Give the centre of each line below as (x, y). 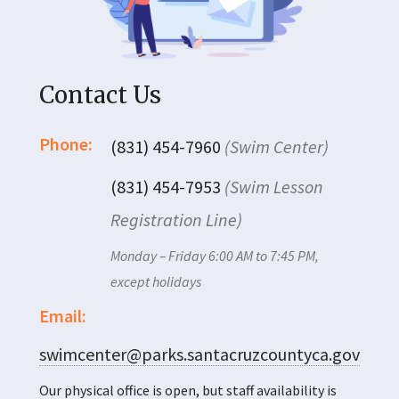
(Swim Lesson (274, 187)
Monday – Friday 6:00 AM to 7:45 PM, (215, 256)
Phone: (66, 144)
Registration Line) (176, 220)
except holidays (156, 282)
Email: (63, 316)
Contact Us (100, 95)
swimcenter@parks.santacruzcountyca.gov (199, 354)
